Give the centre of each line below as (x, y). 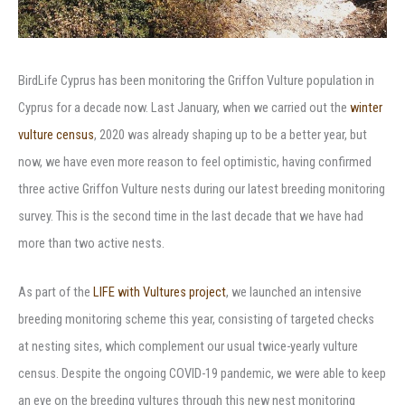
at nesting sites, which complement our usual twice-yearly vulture (188, 346)
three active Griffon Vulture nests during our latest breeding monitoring (202, 189)
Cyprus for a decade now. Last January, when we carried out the (184, 108)
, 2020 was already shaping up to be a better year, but (231, 135)
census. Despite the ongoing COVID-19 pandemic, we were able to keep (202, 373)
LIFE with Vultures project (160, 292)
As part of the (56, 292)
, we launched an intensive (294, 292)
